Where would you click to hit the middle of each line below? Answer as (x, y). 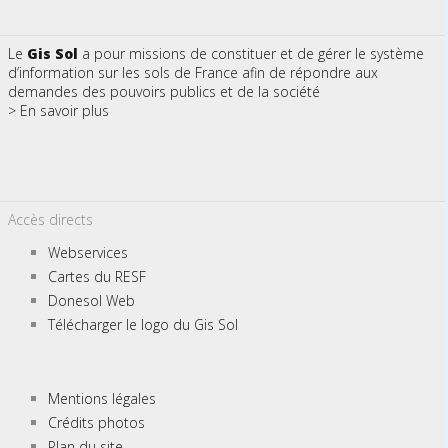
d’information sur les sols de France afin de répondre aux (192, 72)
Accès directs (50, 219)
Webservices (87, 252)
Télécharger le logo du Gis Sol (142, 324)
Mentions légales (101, 399)
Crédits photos (96, 423)
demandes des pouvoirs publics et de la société (163, 91)
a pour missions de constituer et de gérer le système (250, 53)
